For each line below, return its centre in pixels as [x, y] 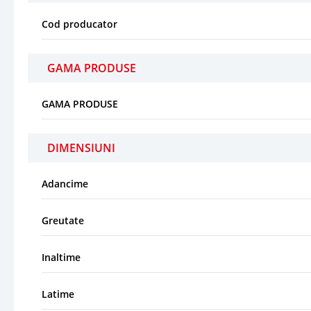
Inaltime [61, 257]
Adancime [65, 183]
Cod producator [79, 24]
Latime [58, 294]
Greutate [63, 220]
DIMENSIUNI [81, 148]
